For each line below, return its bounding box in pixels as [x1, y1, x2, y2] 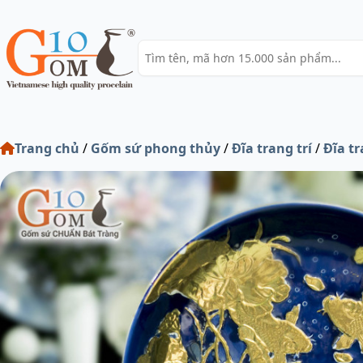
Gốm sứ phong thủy [91, 139, 220, 157]
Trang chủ [15, 139, 79, 157]
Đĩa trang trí [232, 139, 312, 157]
